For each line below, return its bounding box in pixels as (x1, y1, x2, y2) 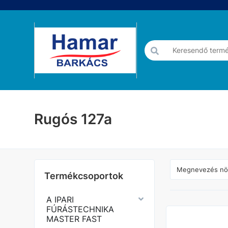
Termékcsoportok (44, 170, 124, 181)
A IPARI (46, 194, 74, 205)
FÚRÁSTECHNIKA (46, 204, 115, 214)
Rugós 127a (34, 110, 112, 128)
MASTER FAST (46, 214, 102, 224)
